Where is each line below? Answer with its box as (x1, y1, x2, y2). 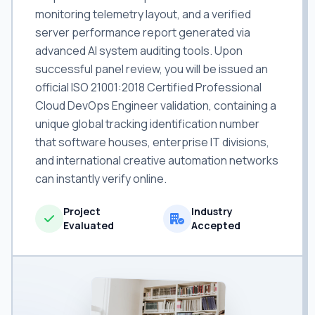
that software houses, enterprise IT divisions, (35, 134, 269, 150)
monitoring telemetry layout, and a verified (35, 6, 251, 22)
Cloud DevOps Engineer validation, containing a (35, 98, 276, 113)
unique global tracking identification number (35, 116, 259, 131)
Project (63, 205, 101, 218)
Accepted (191, 219, 240, 232)
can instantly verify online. (35, 171, 167, 186)
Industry (191, 205, 233, 218)
